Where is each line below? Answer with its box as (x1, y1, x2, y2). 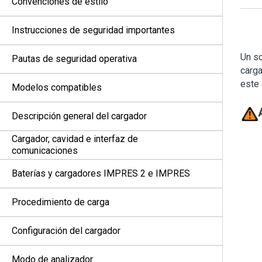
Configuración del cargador (12, 225, 120, 236)
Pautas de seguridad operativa (12, 53, 137, 64)
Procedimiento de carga (12, 196, 109, 208)
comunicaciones (12, 145, 78, 156)
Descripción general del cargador (12, 111, 147, 122)
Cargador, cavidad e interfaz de (12, 133, 138, 144)
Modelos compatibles (12, 82, 102, 93)
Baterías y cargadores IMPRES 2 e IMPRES (12, 168, 190, 179)
